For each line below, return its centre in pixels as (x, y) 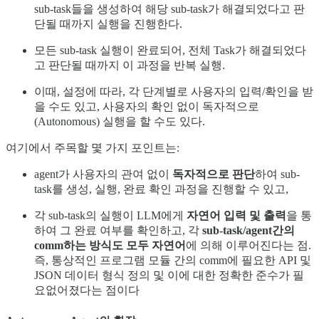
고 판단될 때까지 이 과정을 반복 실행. (130, 66)
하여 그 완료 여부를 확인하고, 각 (118, 231)
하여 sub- (277, 174)
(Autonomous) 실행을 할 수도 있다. (120, 122)
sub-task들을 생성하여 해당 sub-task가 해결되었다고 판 (169, 9)
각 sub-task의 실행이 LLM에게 (110, 216)
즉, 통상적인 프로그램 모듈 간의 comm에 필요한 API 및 (173, 261)
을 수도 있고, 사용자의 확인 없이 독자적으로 (147, 107)
